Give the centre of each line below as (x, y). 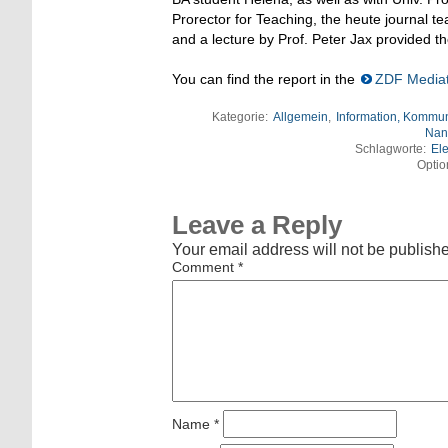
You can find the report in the (265, 78)
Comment (205, 266)
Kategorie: (241, 116)
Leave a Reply (257, 224)
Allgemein (300, 116)
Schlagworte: (391, 148)
